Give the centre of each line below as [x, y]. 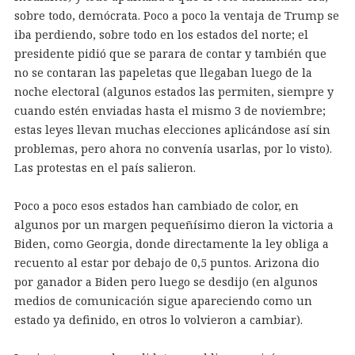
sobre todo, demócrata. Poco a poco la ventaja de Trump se [176, 15]
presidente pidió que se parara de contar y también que [170, 53]
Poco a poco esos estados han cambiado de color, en [156, 205]
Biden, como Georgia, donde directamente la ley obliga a [171, 243]
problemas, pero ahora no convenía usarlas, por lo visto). [173, 148]
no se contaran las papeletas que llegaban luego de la [163, 72]
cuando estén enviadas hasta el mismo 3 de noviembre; [170, 110]
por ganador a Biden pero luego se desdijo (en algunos [166, 281]
